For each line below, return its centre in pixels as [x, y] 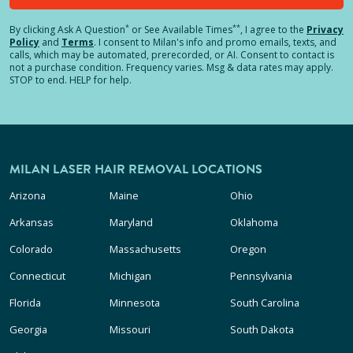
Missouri [130, 329]
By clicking [33, 30]
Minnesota [135, 303]
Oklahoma [254, 222]
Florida [25, 303]
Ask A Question [91, 30]
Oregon [248, 249]
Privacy [325, 30]
